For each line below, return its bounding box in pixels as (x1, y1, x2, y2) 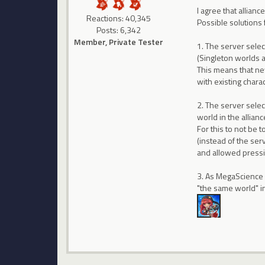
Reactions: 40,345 (86, 12, 151, 25)
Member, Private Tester (73, 35, 163, 49)
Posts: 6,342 (96, 24, 141, 37)
